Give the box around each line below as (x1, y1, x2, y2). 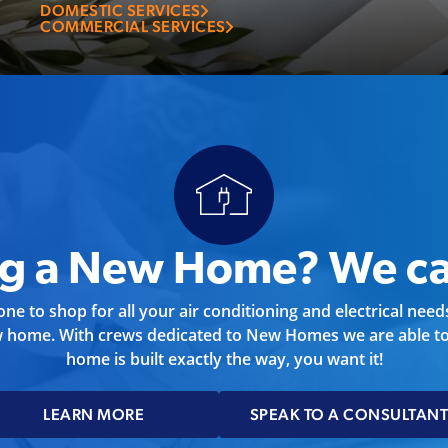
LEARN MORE (43, 404, 145, 424)
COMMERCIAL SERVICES (40, 16, 226, 36)
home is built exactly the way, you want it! (65, 347, 383, 370)
